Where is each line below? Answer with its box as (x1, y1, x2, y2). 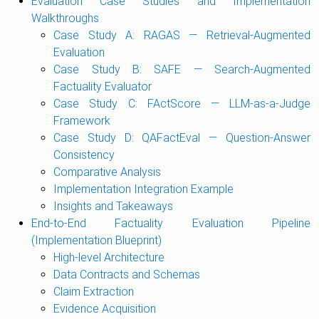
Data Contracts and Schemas (53, 268, 201, 281)
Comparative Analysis (53, 165, 162, 179)
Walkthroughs (31, 11, 99, 25)
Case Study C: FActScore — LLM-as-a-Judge (53, 97, 310, 110)
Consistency (53, 148, 115, 162)
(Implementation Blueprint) (31, 234, 162, 247)
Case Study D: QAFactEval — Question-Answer (53, 131, 310, 145)
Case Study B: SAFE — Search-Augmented (53, 63, 310, 76)
